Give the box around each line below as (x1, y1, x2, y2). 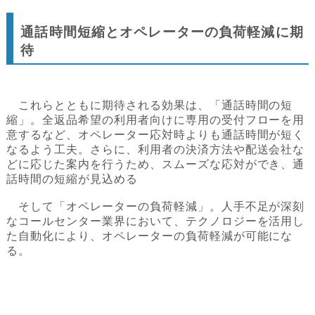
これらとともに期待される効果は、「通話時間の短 (6, 98, 293, 111)
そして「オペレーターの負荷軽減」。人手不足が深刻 (6, 200, 305, 212)
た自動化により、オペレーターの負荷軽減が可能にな (6, 229, 293, 242)
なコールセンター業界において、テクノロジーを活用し (6, 214, 305, 227)
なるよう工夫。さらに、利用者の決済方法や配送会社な (6, 143, 305, 155)
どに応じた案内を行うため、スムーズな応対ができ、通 (6, 157, 305, 170)
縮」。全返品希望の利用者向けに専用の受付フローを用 (6, 113, 305, 126)
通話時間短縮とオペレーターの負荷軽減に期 (20, 24, 304, 39)
